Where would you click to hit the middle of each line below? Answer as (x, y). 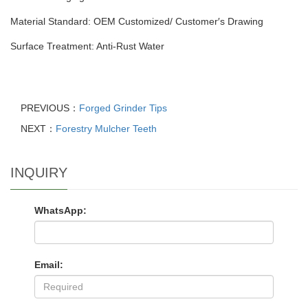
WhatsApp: (60, 210)
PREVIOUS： (50, 108)
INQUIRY (39, 173)
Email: (49, 265)
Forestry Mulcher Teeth (106, 129)
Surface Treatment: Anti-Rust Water (87, 46)
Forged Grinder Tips (123, 108)
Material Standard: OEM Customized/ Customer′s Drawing (137, 21)
